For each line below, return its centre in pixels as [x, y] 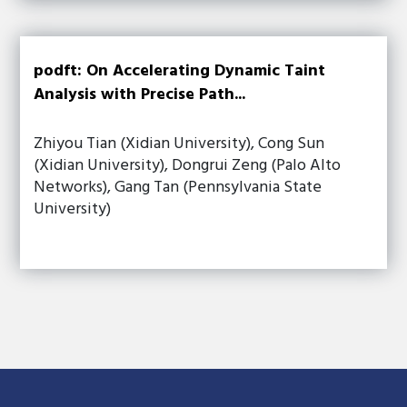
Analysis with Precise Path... [140, 95]
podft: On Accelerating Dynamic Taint [180, 71]
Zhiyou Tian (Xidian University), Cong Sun [179, 144]
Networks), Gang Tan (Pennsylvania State [178, 188]
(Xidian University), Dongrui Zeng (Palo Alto [188, 166]
